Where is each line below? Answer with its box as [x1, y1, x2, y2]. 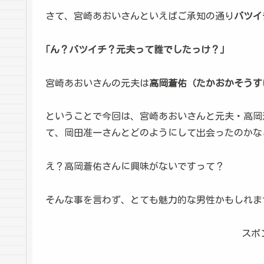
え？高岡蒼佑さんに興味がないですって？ [45, 161, 225, 171]
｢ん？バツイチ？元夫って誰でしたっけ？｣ [45, 44, 225, 54]
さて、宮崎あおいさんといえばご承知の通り [45, 11, 234, 21]
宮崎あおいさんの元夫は [45, 78, 149, 88]
